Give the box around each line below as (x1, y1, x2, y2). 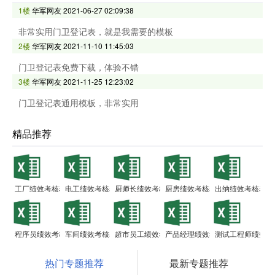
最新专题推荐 (169, 256, 228, 271)
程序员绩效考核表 (15, 228, 74, 239)
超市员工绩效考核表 (115, 228, 182, 239)
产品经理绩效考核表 (165, 228, 231, 239)
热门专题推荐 (45, 256, 104, 271)
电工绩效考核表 (64, 183, 117, 194)
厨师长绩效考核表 (115, 183, 174, 194)
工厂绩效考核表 (15, 183, 67, 194)
